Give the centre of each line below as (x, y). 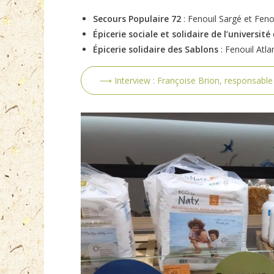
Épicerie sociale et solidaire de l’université (182, 34)
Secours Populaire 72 (138, 18)
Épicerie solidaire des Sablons (156, 49)
